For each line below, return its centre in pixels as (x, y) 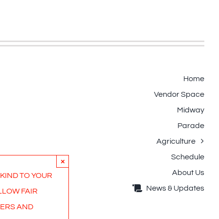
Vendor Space (179, 95)
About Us (188, 173)
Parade (191, 126)
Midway (191, 110)
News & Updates (175, 188)
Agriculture (176, 142)
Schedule (188, 157)
